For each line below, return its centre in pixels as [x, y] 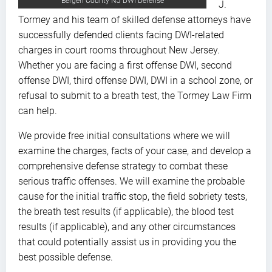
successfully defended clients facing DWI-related [121, 35]
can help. [38, 110]
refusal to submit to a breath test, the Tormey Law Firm [135, 95]
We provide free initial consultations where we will [124, 135]
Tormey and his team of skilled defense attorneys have [134, 19]
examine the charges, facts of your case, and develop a [135, 151]
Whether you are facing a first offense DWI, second [125, 65]
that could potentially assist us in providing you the [127, 242]
